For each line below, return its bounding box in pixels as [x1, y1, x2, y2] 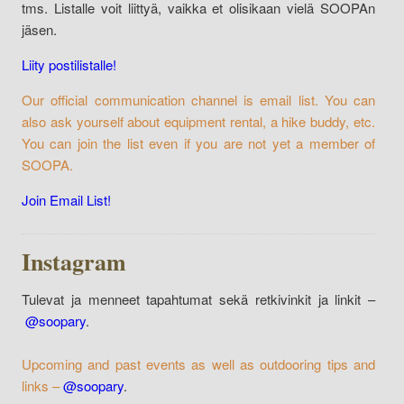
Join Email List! [22, 189, 111, 209]
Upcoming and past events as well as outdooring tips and [22, 353, 375, 373]
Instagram [22, 243, 126, 279]
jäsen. [22, 19, 57, 39]
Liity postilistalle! [22, 54, 116, 74]
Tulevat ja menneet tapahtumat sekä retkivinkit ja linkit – [22, 289, 375, 308]
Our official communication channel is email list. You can [22, 89, 375, 109]
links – [22, 375, 63, 395]
